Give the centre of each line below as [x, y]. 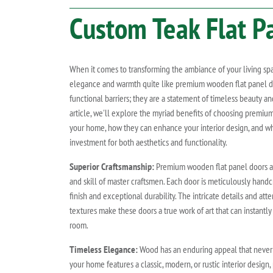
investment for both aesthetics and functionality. [148, 142]
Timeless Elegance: [104, 249]
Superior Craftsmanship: [112, 166]
